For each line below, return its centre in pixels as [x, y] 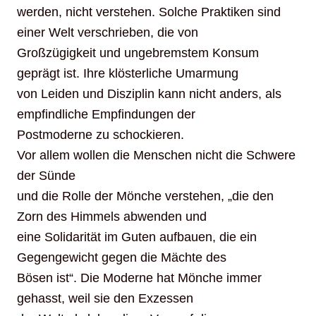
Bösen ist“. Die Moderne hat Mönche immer [139, 278]
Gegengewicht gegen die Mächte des [122, 258]
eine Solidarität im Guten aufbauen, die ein [137, 237]
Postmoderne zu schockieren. [101, 135]
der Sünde [46, 176]
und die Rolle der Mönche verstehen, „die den [145, 196]
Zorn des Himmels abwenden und [112, 217]
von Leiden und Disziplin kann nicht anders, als [149, 94]
